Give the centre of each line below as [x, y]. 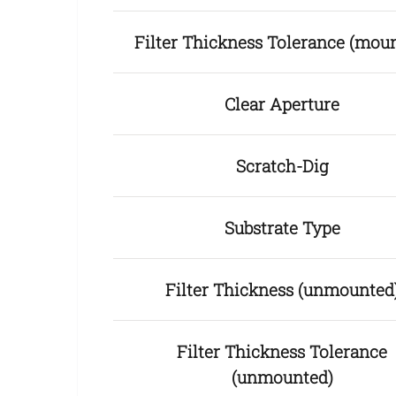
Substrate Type [282, 228]
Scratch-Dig [282, 166]
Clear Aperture [282, 104]
